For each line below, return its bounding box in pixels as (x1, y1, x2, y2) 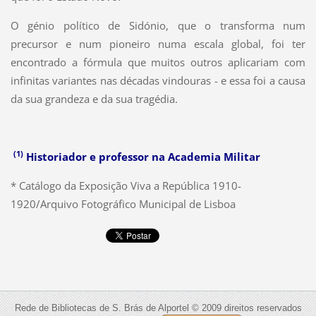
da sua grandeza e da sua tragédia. (10, 91, 178, 106)
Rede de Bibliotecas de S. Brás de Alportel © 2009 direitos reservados (14, 303, 302, 314)
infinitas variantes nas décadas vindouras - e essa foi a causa (10, 73, 306, 87)
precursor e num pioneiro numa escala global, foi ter (10, 36, 306, 51)
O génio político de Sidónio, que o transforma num (10, 18, 306, 32)
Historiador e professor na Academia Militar (23, 149, 260, 164)
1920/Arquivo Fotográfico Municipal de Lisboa (10, 196, 236, 211)
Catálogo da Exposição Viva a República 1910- (18, 178, 241, 193)
